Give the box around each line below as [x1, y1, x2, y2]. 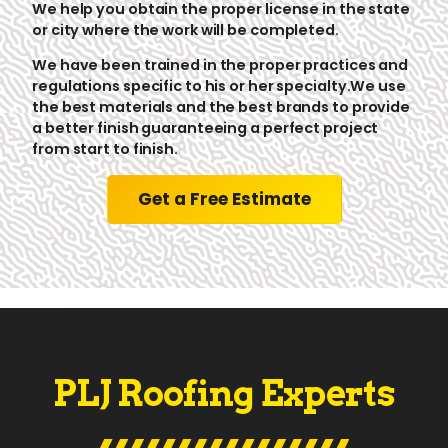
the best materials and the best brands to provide [32, 97, 411, 118]
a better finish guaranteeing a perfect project [32, 118, 379, 139]
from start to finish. [32, 139, 178, 160]
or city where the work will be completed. [32, 19, 339, 40]
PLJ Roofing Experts [53, 371, 395, 415]
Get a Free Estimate [137, 186, 311, 211]
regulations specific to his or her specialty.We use [32, 76, 406, 97]
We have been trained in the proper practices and [32, 55, 409, 76]
